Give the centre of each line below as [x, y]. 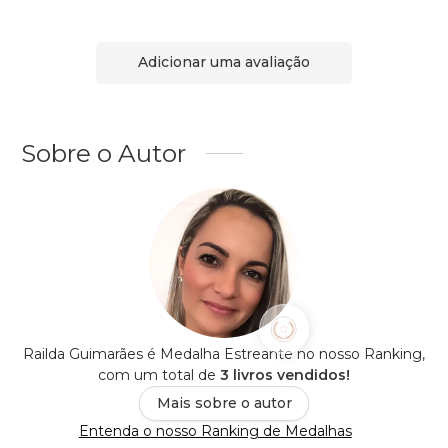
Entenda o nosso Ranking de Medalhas [215, 430]
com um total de [159, 374]
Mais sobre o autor [224, 402]
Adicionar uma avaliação [224, 62]
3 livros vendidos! [285, 374]
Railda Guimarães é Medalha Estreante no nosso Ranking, [224, 353]
